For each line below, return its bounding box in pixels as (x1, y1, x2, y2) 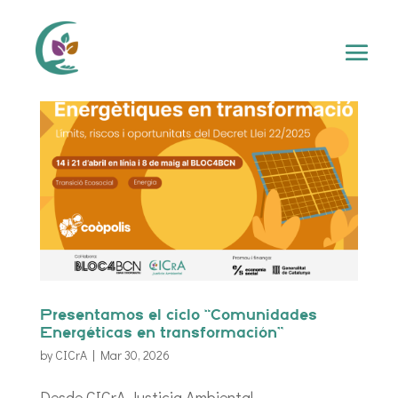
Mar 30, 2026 (99, 346, 170, 363)
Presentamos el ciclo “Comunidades (39, 308, 317, 322)
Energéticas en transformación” (39, 326, 283, 340)
